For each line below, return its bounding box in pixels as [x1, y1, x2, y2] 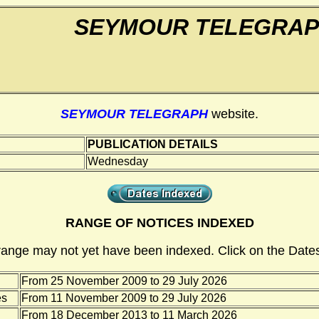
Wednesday [88, 155, 148, 167]
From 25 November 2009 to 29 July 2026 [21, 275, 227, 287]
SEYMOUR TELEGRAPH [61, 107, 208, 121]
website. [211, 107, 258, 121]
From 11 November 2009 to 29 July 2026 [21, 292, 226, 304]
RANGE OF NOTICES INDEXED [65, 216, 254, 230]
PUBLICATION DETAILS [88, 138, 218, 150]
